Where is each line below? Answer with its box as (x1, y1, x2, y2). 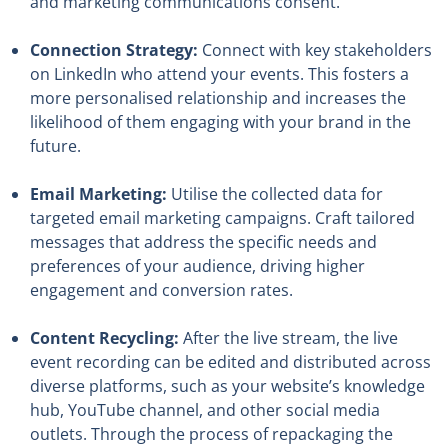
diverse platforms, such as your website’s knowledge (30, 375, 425, 398)
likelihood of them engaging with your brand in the (30, 111, 411, 134)
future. (30, 135, 81, 158)
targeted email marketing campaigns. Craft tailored (30, 207, 415, 230)
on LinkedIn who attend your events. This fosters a (30, 63, 409, 86)
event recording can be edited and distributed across (30, 351, 431, 374)
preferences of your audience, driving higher (30, 255, 365, 278)
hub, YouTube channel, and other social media (30, 399, 380, 422)
